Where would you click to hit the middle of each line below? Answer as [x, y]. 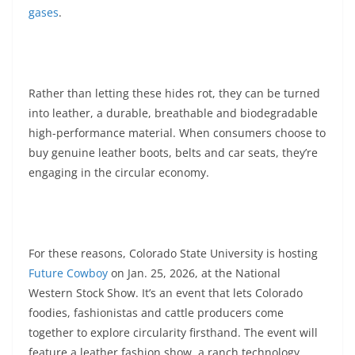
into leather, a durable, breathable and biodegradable [173, 113]
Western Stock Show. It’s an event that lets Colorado [166, 293]
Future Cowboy [68, 273]
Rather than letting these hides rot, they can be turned [174, 94]
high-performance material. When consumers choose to [177, 133]
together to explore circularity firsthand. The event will [173, 333]
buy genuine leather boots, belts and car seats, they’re [173, 153]
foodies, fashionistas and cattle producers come [156, 313]
